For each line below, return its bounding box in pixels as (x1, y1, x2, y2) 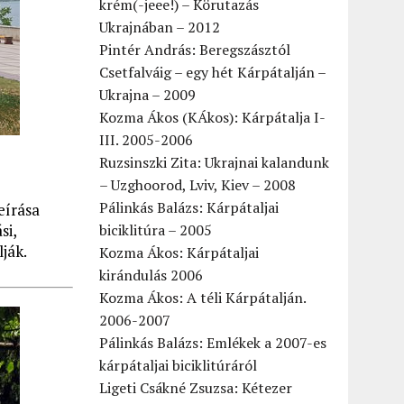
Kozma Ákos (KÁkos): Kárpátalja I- (99, 107, 326, 127)
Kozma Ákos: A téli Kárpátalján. (99, 288, 307, 308)
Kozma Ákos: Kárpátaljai (99, 243, 260, 262)
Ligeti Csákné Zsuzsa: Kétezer (99, 378, 293, 398)
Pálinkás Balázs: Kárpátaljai (99, 197, 280, 217)
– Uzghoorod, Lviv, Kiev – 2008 (99, 175, 297, 195)
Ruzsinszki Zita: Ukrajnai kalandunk (99, 152, 330, 172)
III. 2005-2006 (99, 130, 194, 150)
